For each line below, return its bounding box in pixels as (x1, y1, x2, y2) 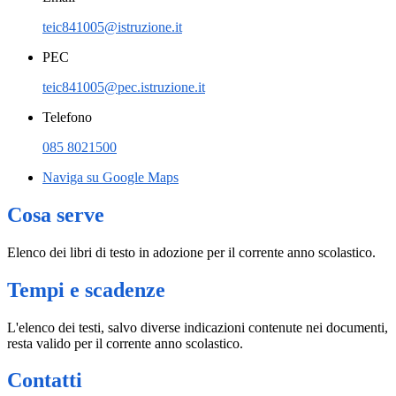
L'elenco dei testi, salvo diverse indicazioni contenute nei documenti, (7, 319, 388, 335)
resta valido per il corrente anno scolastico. (7, 335, 247, 351)
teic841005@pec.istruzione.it (42, 79, 205, 95)
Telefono (42, 109, 92, 125)
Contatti (7, 369, 82, 392)
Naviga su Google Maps (42, 169, 179, 185)
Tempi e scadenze (7, 278, 165, 301)
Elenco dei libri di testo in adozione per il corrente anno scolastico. (7, 244, 379, 260)
